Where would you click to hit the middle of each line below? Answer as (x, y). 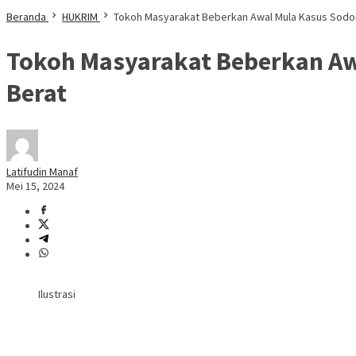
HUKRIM (80, 17)
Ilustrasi (57, 294)
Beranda (26, 17)
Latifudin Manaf (42, 172)
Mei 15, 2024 (35, 186)
